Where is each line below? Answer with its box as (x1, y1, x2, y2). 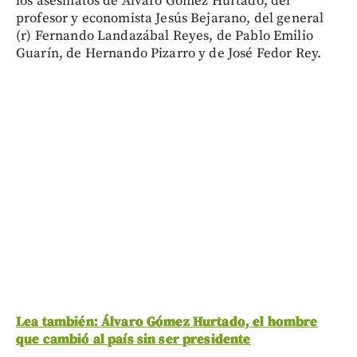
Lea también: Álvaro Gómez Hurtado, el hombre (16, 312, 318, 331)
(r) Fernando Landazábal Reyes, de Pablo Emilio (16, 26, 313, 45)
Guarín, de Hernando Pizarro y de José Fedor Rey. (16, 44, 322, 62)
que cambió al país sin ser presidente (16, 330, 251, 348)
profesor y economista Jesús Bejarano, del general (16, 9, 324, 27)
